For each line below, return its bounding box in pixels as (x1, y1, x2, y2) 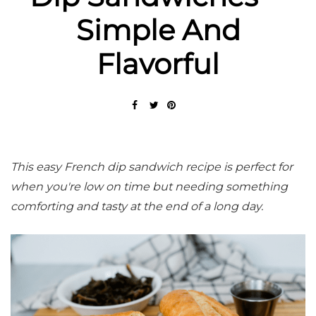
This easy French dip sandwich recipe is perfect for (11, 159, 293, 174)
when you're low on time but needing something (11, 179, 288, 193)
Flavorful (97, 46, 219, 81)
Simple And (75, 12, 241, 47)
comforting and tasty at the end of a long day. (11, 199, 263, 213)
